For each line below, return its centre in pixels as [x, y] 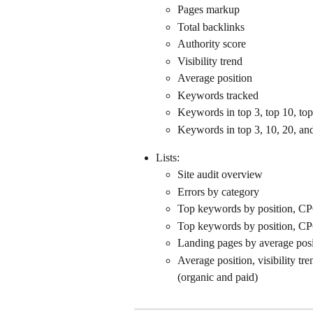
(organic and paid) [218, 277]
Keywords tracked [218, 95]
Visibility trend [210, 61]
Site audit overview [220, 175]
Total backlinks [211, 27]
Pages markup [209, 10]
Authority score [212, 44]
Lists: [168, 157]
